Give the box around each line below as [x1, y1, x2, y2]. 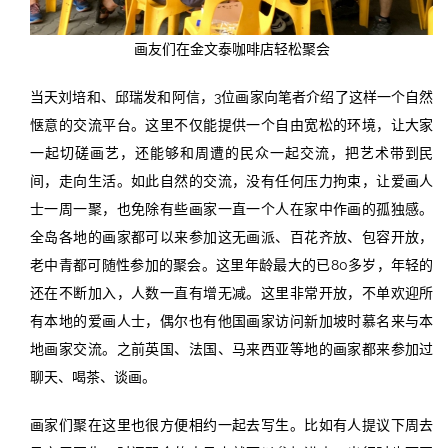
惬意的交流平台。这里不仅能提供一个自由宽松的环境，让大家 [29, 117, 434, 134]
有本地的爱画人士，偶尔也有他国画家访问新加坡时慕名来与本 [29, 313, 434, 330]
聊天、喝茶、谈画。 [29, 369, 156, 386]
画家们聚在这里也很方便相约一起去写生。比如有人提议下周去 [29, 417, 434, 434]
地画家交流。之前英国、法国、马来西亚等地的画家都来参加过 [29, 341, 434, 358]
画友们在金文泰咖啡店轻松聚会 [133, 41, 330, 58]
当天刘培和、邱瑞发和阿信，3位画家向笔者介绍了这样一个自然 [29, 89, 434, 106]
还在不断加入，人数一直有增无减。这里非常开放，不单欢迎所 [29, 285, 434, 302]
